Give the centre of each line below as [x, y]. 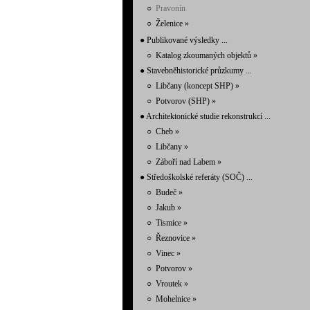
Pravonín [171, 8]
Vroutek [170, 284]
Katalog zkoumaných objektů [204, 55]
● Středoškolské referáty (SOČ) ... [196, 177]
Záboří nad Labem [186, 162]
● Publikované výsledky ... [184, 40]
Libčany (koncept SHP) [195, 86]
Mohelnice [174, 299]
